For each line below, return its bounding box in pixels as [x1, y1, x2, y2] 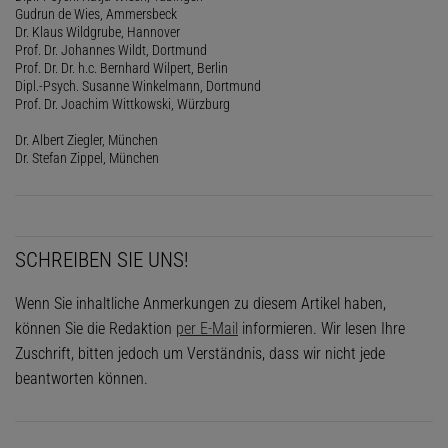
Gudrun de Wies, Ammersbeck [15, 5, 177, 22]
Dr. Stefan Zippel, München [15, 149, 159, 166]
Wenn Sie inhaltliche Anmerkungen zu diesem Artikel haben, [15, 293, 386, 313]
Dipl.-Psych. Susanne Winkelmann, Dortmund [15, 77, 261, 94]
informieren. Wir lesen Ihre [238, 318, 405, 338]
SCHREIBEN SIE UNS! [15, 247, 189, 272]
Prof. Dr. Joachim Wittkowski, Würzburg [15, 95, 230, 112]
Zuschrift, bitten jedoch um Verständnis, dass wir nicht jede [15, 343, 385, 363]
